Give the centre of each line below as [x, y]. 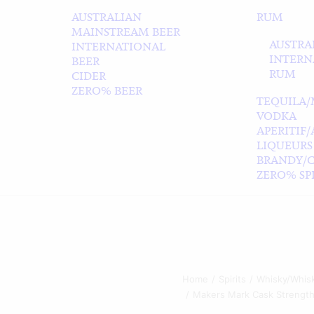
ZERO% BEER [107, 91]
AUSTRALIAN [107, 17]
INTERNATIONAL [118, 47]
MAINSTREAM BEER [126, 32]
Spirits [232, 279]
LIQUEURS [285, 145]
